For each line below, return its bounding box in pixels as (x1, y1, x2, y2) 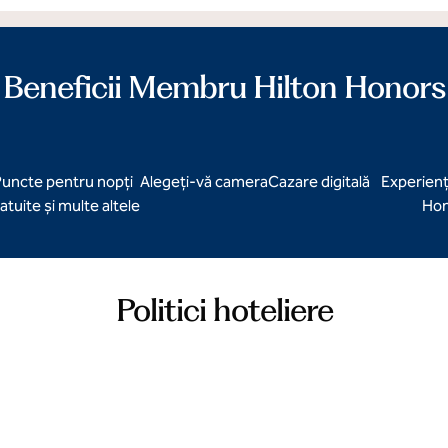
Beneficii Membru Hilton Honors (3, 67, 445, 106)
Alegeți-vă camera (140, 172, 268, 191)
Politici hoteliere (115, 290, 333, 329)
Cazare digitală (268, 172, 370, 191)
